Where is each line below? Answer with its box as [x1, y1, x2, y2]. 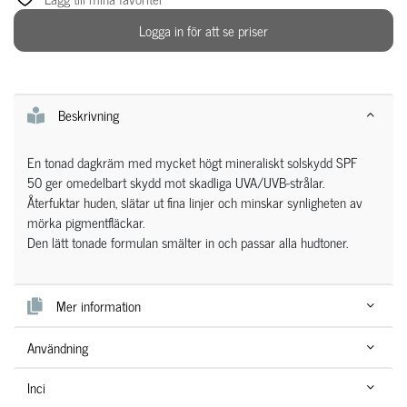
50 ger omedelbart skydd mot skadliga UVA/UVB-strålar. [27, 171, 325, 194]
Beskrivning [58, 103, 120, 126]
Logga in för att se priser [139, 18, 268, 42]
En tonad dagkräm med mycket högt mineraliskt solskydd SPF [27, 151, 359, 174]
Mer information [56, 293, 142, 317]
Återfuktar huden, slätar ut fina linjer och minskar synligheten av [27, 191, 363, 214]
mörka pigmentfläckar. [27, 211, 145, 234]
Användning [27, 335, 89, 359]
